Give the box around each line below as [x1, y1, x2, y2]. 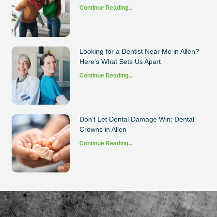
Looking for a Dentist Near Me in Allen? [79, 47, 199, 56]
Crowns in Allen [79, 125, 126, 134]
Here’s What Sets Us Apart [79, 58, 161, 66]
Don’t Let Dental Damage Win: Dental [79, 115, 194, 124]
